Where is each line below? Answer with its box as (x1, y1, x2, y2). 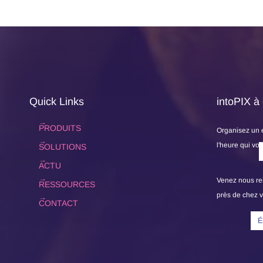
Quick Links (29, 96, 84, 107)
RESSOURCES (39, 180, 95, 189)
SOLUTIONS (39, 142, 86, 151)
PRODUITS (39, 123, 81, 133)
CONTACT (39, 198, 78, 208)
